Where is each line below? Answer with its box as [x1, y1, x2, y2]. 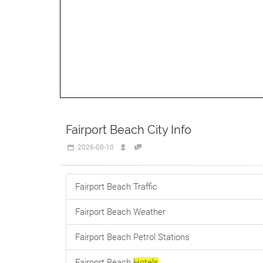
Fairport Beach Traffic [75, 181, 157, 192]
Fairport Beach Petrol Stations [75, 232, 190, 242]
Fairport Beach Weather [75, 207, 166, 217]
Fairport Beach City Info [66, 123, 191, 137]
